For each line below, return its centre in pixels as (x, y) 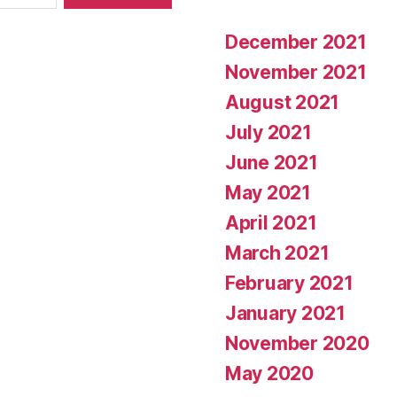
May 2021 (268, 193)
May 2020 (269, 374)
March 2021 (277, 253)
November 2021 (296, 72)
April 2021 (271, 223)
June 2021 (272, 163)
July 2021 (269, 132)
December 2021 (296, 42)
